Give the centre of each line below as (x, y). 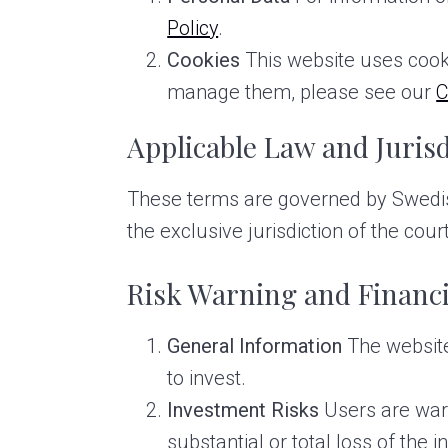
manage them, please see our (302, 91)
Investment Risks (243, 409)
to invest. (207, 377)
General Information (255, 345)
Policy (193, 27)
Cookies (204, 59)
